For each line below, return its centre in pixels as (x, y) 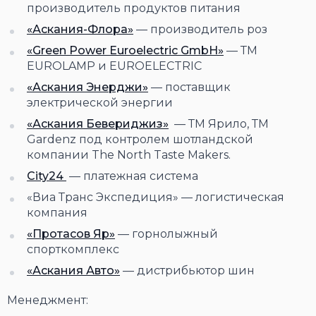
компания (57, 213)
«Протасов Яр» (71, 234)
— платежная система (132, 176)
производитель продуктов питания (134, 8)
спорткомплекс (73, 250)
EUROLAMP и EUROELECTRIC (114, 66)
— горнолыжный (166, 234)
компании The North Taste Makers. (130, 155)
